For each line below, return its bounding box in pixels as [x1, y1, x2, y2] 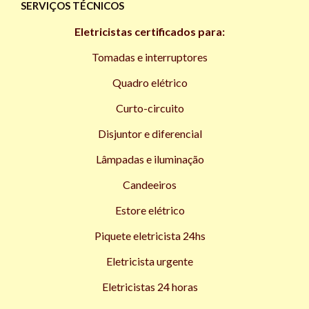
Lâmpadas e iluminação [95, 152, 204, 166]
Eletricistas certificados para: [74, 24, 226, 38]
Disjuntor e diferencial [97, 126, 202, 140]
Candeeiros [123, 177, 177, 191]
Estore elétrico [114, 203, 185, 217]
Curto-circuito [115, 101, 184, 114]
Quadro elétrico [112, 75, 188, 89]
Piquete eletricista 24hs [94, 228, 206, 242]
